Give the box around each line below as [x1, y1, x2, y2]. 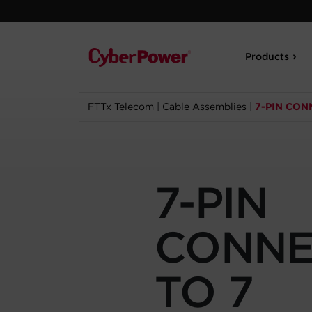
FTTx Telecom [88, 101, 154, 112]
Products [245, 51, 290, 62]
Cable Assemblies [162, 101, 247, 112]
